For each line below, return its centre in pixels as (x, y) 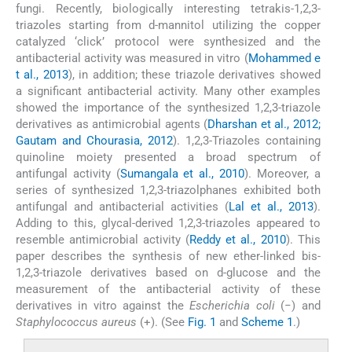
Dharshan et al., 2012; (264, 125)
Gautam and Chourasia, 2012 (94, 141)
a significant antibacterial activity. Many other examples (168, 92)
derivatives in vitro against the (103, 306)
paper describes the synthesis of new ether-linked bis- (168, 257)
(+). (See (162, 323)
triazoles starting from (82, 26)
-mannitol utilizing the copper (238, 26)
